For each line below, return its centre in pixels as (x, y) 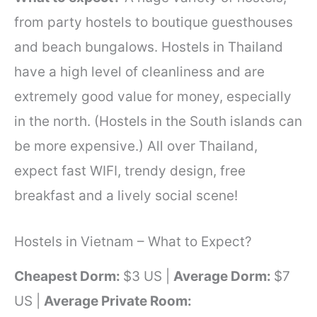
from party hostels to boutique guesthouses (154, 22)
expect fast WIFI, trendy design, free (130, 171)
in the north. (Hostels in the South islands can (158, 121)
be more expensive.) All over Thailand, (136, 146)
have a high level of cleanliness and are (139, 71)
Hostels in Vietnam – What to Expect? (133, 242)
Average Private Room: (118, 301)
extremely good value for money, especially (153, 96)
